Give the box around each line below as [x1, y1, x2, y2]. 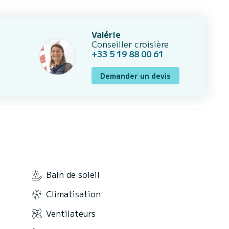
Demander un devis [100, 70, 171, 81]
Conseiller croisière [91, 37, 169, 50]
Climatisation [46, 188, 101, 200]
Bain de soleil [46, 168, 100, 181]
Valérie [91, 28, 121, 40]
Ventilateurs [46, 207, 96, 219]
